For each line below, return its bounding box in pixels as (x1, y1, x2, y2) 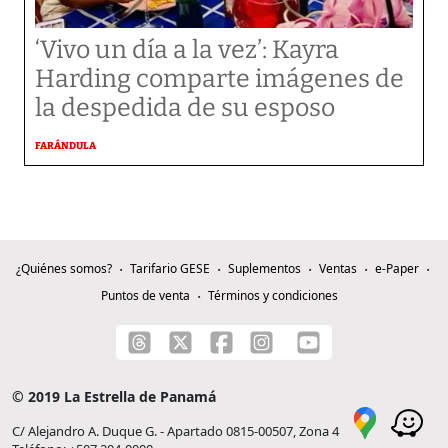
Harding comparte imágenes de (35, 64, 404, 94)
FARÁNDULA (35, 140, 96, 152)
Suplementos (227, 260, 301, 277)
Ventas (318, 260, 357, 277)
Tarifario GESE (129, 260, 210, 277)
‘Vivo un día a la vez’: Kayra (35, 35, 339, 65)
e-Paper (374, 260, 419, 277)
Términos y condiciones (207, 287, 338, 304)
